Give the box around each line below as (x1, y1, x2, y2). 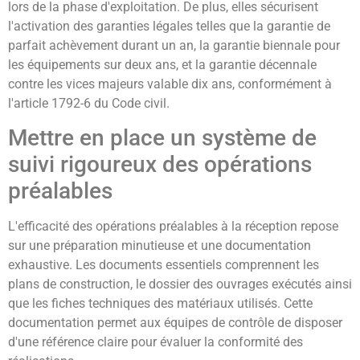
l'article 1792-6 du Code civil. (8, 95, 170, 111)
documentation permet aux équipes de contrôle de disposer (8, 314, 342, 330)
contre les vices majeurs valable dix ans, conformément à (8, 76, 332, 92)
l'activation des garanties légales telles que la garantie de (8, 18, 330, 34)
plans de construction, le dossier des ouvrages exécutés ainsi (8, 276, 352, 292)
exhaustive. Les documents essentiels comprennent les (8, 256, 319, 272)
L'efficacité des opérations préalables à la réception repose (8, 218, 338, 234)
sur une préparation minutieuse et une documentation (8, 237, 311, 253)
